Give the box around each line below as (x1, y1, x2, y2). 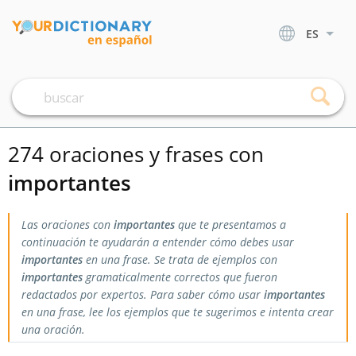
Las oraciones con (21, 217, 114, 232)
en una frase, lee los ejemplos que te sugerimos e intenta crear (21, 304, 334, 319)
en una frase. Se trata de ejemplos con (83, 252, 277, 267)
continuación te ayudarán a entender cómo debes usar (21, 234, 294, 250)
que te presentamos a (175, 217, 286, 232)
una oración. (21, 322, 85, 337)
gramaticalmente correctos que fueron (83, 269, 277, 284)
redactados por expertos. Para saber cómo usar (21, 287, 264, 302)
